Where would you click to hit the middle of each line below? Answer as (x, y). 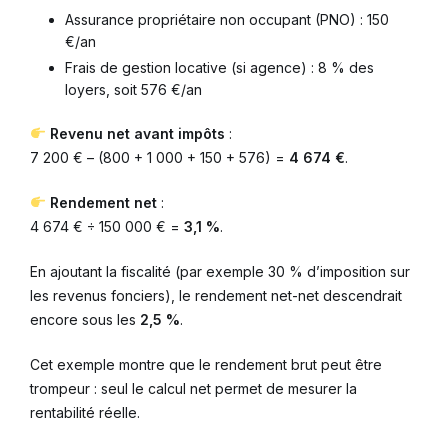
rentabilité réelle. (85, 412)
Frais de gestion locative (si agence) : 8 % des (219, 67)
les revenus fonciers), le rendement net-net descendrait (216, 295)
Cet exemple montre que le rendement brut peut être (206, 364)
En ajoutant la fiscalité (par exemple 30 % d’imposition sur (220, 271)
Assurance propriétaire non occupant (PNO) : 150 (227, 19)
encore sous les (85, 319)
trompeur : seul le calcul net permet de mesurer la (193, 388)
